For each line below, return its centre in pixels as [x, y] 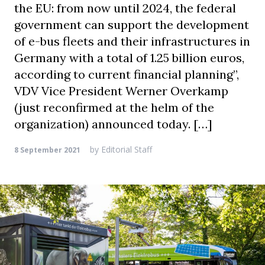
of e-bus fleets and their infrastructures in [132, 41]
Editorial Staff [125, 149]
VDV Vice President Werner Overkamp [121, 91]
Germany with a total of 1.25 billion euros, [129, 58]
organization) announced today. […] [113, 124]
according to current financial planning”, [127, 74]
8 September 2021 [47, 150]
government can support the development [132, 25]
